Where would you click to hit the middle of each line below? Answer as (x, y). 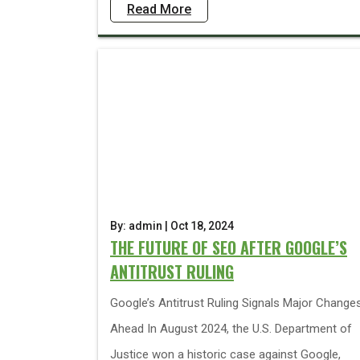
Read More (159, 9)
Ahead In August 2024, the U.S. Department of (231, 329)
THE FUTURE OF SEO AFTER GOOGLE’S (229, 247)
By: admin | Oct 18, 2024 (172, 226)
